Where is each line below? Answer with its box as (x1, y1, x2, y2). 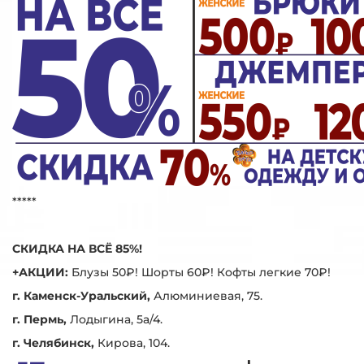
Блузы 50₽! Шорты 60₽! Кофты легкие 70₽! (71, 264, 331, 279)
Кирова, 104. (94, 335, 170, 350)
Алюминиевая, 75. (154, 288, 262, 303)
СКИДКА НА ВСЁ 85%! (12, 240, 142, 256)
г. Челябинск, (12, 335, 94, 350)
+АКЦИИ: (12, 264, 71, 279)
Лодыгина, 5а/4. (70, 311, 162, 327)
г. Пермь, (12, 311, 70, 327)
